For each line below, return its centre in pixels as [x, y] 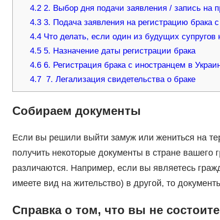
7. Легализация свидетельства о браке [119, 80]
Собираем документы [76, 111]
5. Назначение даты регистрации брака [119, 51]
